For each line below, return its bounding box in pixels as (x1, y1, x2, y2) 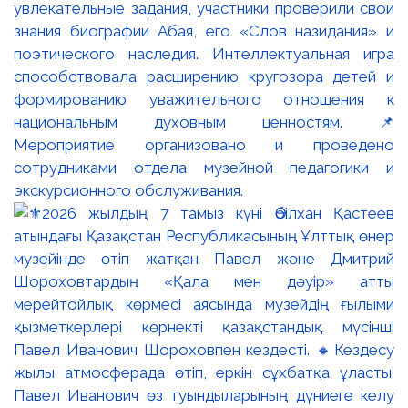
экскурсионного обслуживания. (14, 180, 243, 199)
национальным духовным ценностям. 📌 (14, 112, 394, 131)
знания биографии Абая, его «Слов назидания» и (14, 21, 394, 40)
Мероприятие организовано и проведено (14, 135, 394, 154)
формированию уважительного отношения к (14, 89, 394, 108)
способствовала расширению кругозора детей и (14, 66, 394, 86)
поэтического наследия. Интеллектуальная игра (14, 44, 394, 63)
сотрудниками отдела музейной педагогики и (14, 158, 394, 177)
